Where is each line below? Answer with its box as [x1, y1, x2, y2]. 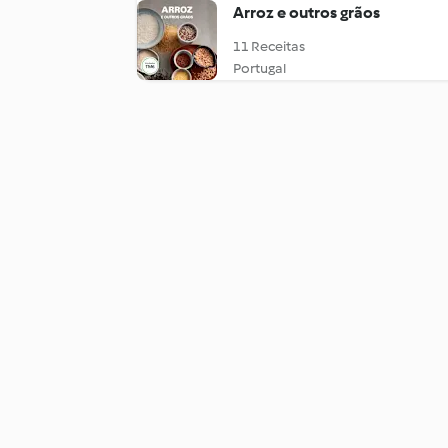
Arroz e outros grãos [233, 3, 380, 22]
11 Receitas [233, 38, 305, 55]
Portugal [233, 60, 286, 77]
